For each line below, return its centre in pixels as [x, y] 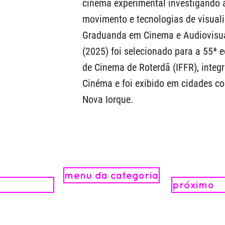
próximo [193, 185]
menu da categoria [111, 175]
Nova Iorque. [108, 99]
